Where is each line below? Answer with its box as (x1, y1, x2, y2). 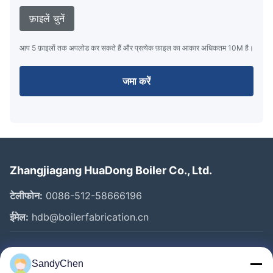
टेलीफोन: (10, 189, 43, 202)
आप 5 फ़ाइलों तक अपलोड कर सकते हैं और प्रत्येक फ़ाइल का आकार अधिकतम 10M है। (19, 43, 253, 52)
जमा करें (122, 74, 151, 87)
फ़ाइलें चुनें (29, 12, 65, 24)
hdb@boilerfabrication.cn (29, 210, 149, 223)
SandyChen (32, 258, 83, 269)
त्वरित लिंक (10, 251, 52, 264)
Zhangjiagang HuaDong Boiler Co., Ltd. (10, 163, 212, 177)
